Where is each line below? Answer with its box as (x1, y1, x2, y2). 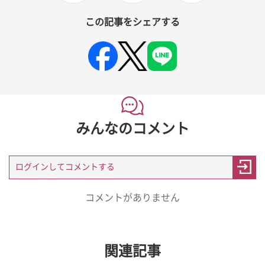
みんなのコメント (76, 119, 189, 138)
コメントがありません (85, 191, 180, 204)
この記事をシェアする (85, 15, 180, 28)
